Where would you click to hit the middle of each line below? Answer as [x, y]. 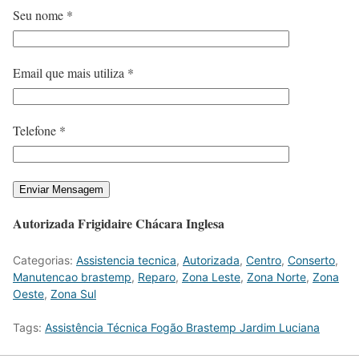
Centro [264, 260]
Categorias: [44, 260]
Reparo [157, 276]
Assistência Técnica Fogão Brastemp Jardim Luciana [182, 327]
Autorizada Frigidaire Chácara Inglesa [119, 223]
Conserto [311, 260]
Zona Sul [73, 293]
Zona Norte [276, 276]
